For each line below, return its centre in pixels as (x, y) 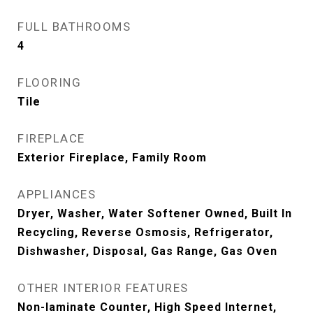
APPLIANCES (57, 194)
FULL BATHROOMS (74, 27)
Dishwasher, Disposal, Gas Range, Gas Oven (147, 251)
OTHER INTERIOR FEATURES (103, 288)
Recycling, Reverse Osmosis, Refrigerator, (145, 232)
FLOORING (49, 82)
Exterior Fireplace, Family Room (112, 158)
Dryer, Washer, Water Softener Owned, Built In (155, 213)
